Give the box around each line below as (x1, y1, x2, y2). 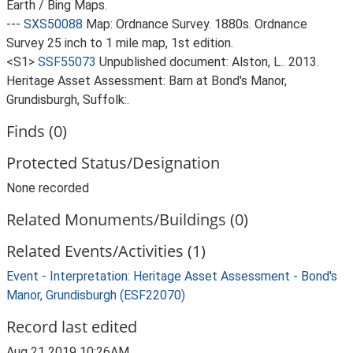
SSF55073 (38, 54, 96, 69)
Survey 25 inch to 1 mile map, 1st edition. (6, 35, 233, 50)
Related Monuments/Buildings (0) (6, 209, 248, 230)
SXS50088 (24, 17, 83, 32)
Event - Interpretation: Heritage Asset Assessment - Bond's (6, 269, 337, 284)
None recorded (6, 180, 89, 195)
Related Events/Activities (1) (6, 240, 206, 262)
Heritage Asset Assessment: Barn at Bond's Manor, (6, 73, 287, 88)
